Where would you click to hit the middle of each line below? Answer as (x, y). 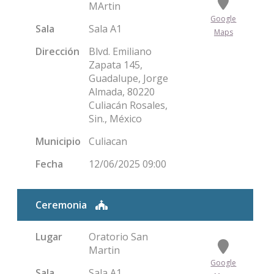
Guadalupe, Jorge (128, 78)
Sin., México (115, 119)
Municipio (58, 141)
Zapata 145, (115, 65)
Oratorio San (118, 237)
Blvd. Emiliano (120, 51)
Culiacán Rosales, (128, 105)
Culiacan (108, 141)
